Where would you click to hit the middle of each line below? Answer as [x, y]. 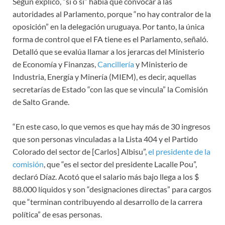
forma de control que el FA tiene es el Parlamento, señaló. [110, 39]
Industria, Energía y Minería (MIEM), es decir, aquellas [104, 76]
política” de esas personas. [57, 214]
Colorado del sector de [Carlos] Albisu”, [80, 151]
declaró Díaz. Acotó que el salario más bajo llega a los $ [106, 176]
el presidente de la [179, 151]
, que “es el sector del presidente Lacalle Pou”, [120, 164]
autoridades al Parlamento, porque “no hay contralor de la [112, 14]
